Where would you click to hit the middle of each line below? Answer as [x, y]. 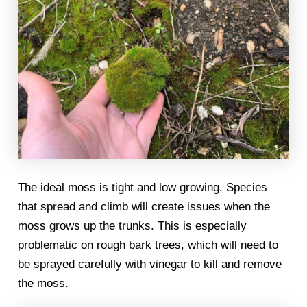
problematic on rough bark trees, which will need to [148, 245]
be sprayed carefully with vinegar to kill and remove [150, 264]
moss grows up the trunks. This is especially [133, 225]
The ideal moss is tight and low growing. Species [143, 187]
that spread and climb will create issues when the [144, 206]
